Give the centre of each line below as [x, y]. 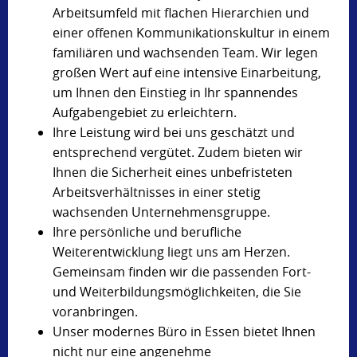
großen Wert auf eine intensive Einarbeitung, [187, 72]
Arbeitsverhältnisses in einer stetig [157, 192]
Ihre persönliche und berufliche [147, 231]
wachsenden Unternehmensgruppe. [161, 212]
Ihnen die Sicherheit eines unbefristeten [173, 172]
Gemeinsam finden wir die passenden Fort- [182, 271]
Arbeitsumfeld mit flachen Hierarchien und [181, 12]
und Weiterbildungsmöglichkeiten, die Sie [177, 291]
